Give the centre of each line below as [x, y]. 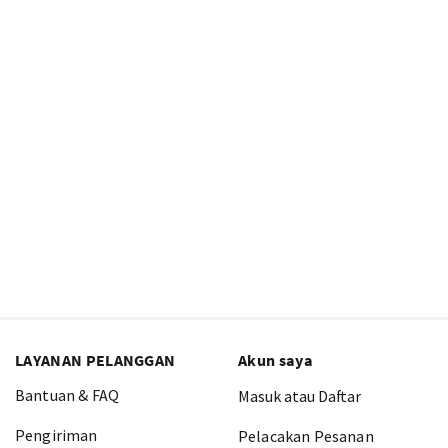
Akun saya [275, 360]
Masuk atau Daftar [299, 396]
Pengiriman [56, 435]
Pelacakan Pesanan [306, 436]
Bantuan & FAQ [67, 395]
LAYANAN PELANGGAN [95, 360]
